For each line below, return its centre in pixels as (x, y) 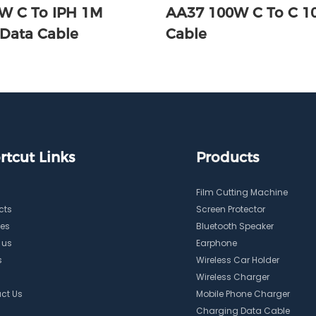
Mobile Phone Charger (243, 294)
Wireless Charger (232, 277)
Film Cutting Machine (242, 193)
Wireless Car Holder (237, 260)
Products (227, 158)
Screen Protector (230, 209)
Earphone (216, 243)
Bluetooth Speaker (235, 226)
